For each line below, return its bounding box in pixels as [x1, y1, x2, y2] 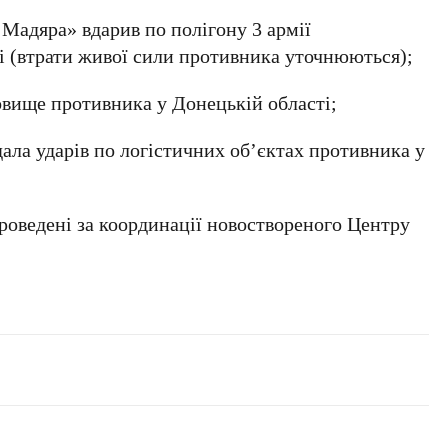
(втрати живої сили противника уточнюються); [5, 42, 414, 69]
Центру [347, 210, 411, 237]
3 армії [252, 15, 312, 42]
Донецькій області [172, 89, 332, 116]
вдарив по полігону [77, 15, 253, 42]
